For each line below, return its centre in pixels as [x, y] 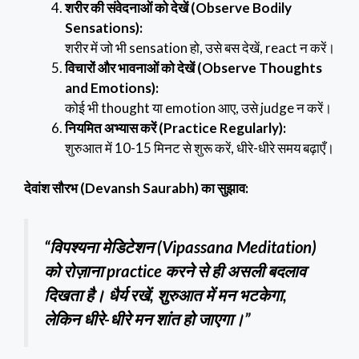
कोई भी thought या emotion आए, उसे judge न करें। [198, 107]
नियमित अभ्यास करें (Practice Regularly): [175, 127]
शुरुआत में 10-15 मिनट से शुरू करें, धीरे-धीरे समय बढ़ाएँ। [200, 147]
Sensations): [104, 27]
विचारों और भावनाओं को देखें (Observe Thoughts [194, 67]
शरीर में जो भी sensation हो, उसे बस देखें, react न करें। [200, 47]
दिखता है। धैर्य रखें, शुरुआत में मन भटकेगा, [165, 294]
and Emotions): [112, 87]
